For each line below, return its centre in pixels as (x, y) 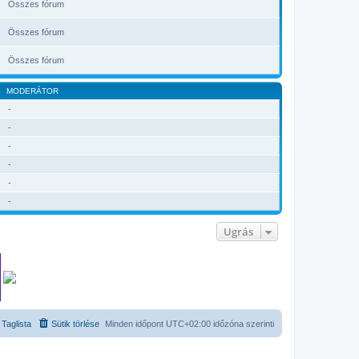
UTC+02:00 (188, 323)
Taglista (16, 323)
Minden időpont (135, 323)
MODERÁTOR (32, 91)
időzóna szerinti (242, 323)
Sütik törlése (75, 323)
